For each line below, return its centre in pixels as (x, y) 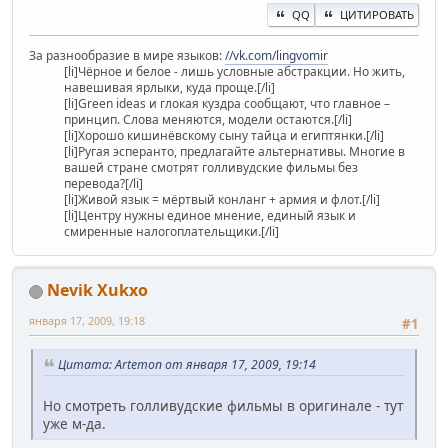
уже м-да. (74, 423)
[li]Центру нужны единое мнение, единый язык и (210, 215)
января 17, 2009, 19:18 (87, 320)
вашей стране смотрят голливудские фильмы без (211, 167)
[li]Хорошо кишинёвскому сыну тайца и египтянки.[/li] (224, 135)
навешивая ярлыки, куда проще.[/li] (169, 87)
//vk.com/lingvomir (276, 55)
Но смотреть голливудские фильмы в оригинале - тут (223, 405)
